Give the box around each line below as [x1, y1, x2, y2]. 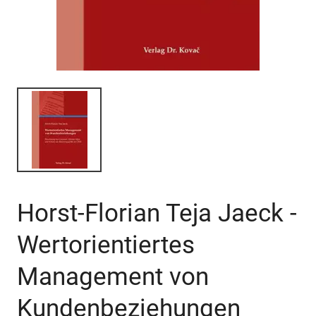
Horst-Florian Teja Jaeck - [17, 199, 297, 228]
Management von [17, 262, 209, 291]
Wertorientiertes [17, 231, 195, 260]
